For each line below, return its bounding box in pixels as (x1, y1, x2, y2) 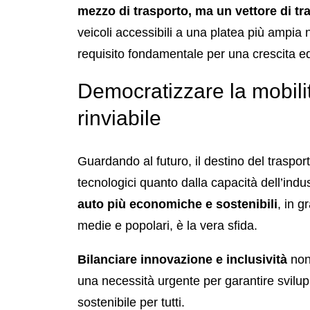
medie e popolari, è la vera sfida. (77, 218, 257, 232)
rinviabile (77, 106, 161, 129)
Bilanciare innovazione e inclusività (77, 252, 287, 266)
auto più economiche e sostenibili (77, 197, 277, 211)
